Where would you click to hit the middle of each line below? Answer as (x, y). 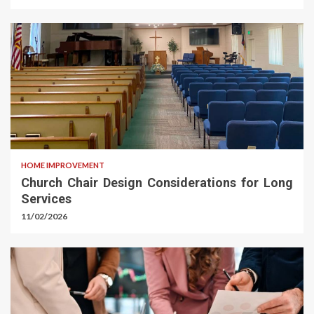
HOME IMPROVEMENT (63, 165)
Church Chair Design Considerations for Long (157, 183)
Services (46, 199)
